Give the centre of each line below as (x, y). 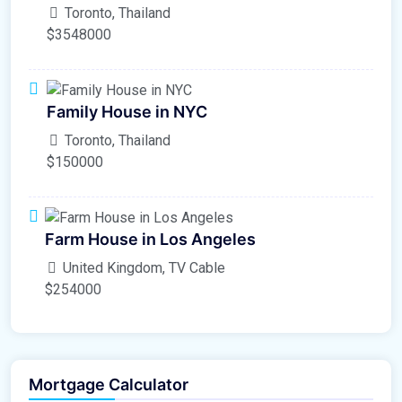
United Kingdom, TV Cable (142, 267)
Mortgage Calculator (109, 384)
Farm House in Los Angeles (150, 239)
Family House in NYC (127, 112)
